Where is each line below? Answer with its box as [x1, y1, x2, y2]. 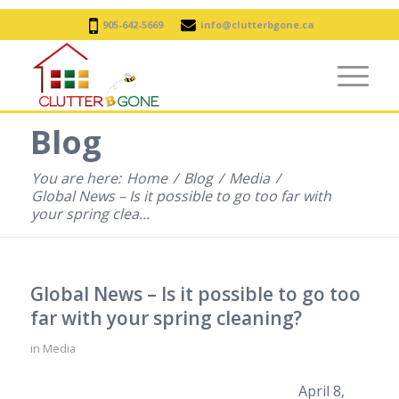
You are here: [30, 168, 121, 188]
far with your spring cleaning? [29, 305, 302, 330]
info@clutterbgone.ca [199, 18, 314, 31]
